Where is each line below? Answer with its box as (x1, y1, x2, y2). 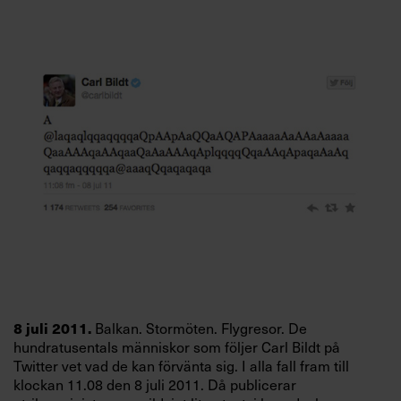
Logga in (175, 259, 226, 278)
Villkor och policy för (44, 2, 174, 25)
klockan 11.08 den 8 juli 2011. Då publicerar (13, 372, 296, 395)
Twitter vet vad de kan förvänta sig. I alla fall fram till (13, 354, 349, 376)
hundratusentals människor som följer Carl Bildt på (13, 335, 340, 357)
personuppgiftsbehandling (44, 22, 212, 45)
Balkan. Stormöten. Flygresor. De (95, 316, 307, 338)
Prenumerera (161, 296, 240, 316)
